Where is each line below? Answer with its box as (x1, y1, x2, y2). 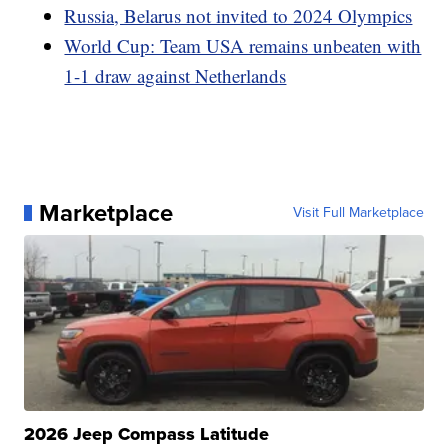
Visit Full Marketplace (292, 201, 424, 223)
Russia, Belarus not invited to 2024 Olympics (64, 2, 413, 28)
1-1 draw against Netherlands (64, 62, 287, 88)
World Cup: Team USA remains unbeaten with (64, 32, 422, 58)
